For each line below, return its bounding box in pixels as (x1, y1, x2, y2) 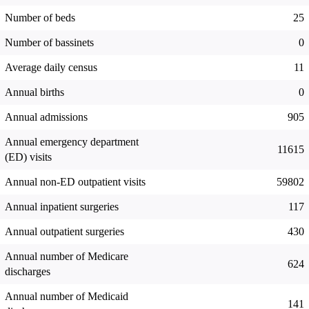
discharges (5, 266, 50, 278)
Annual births (5, 86, 64, 99)
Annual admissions (5, 111, 88, 123)
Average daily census (5, 61, 97, 74)
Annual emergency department (5, 136, 139, 148)
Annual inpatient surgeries (5, 201, 119, 213)
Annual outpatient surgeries (5, 226, 124, 238)
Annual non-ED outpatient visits (5, 176, 146, 188)
